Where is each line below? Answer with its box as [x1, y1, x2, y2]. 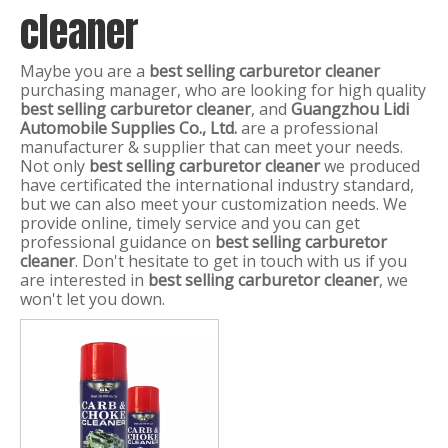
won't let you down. [20, 288, 165, 310]
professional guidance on [20, 231, 215, 253]
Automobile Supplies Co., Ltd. [20, 117, 237, 139]
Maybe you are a [20, 60, 149, 82]
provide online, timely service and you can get [20, 212, 360, 234]
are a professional [237, 117, 378, 139]
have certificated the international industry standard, [20, 174, 414, 196]
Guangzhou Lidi [291, 98, 409, 120]
